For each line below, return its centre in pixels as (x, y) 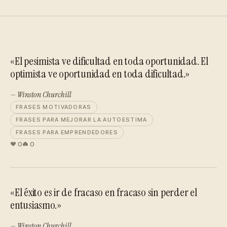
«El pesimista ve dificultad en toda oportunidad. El (109, 61)
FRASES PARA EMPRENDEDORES (67, 132)
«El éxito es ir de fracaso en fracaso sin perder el (104, 192)
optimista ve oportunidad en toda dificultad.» (100, 74)
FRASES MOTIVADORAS (54, 107)
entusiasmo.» (36, 205)
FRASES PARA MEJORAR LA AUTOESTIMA (82, 120)
